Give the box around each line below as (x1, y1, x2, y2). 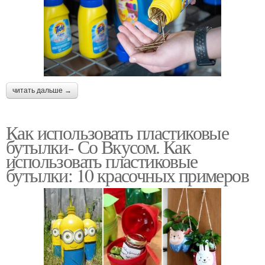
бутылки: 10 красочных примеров (6, 161, 248, 188)
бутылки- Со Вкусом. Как (6, 133, 191, 159)
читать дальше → (12, 86, 72, 95)
